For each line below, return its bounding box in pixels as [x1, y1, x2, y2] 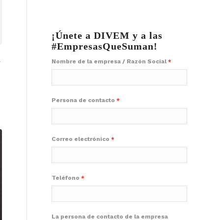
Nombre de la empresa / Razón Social [52, 58, 167, 65]
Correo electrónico [52, 136, 110, 142]
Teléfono [52, 174, 80, 181]
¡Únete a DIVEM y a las [52, 30, 163, 41]
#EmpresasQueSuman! [52, 41, 158, 52]
